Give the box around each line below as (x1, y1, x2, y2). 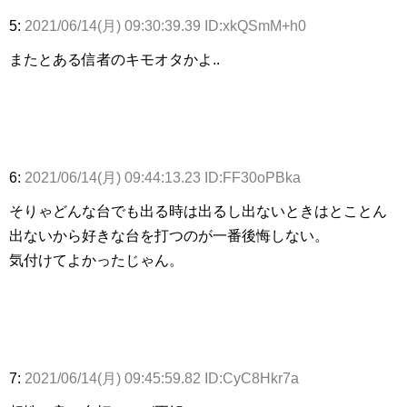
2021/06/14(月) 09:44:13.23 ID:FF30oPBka (25, 170, 301, 186)
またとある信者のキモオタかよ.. (9, 52, 220, 68)
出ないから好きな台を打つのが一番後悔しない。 (9, 228, 329, 244)
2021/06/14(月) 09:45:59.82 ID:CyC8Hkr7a (25, 371, 299, 387)
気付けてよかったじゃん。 (9, 253, 184, 269)
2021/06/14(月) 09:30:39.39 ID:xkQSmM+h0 (25, 18, 306, 35)
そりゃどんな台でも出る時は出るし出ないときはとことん (9, 203, 387, 220)
